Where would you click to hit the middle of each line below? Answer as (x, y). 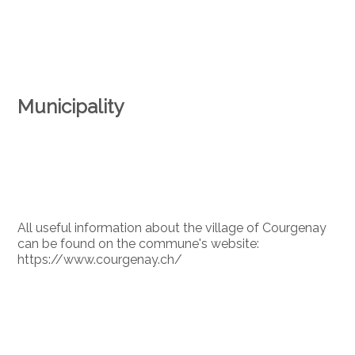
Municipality (71, 107)
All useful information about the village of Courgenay (172, 227)
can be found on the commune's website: (139, 243)
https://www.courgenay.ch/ (100, 259)
